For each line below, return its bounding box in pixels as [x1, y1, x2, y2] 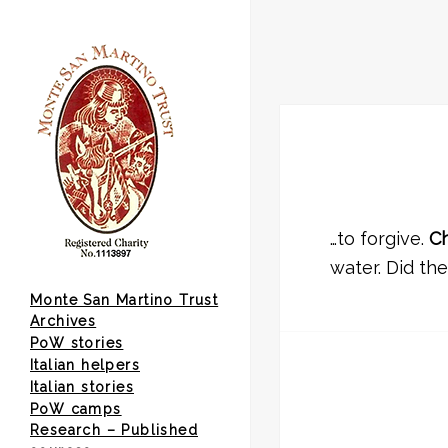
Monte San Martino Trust [30, 292, 219, 308]
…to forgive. [330, 228, 429, 250]
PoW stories [30, 335, 124, 351]
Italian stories [30, 379, 134, 395]
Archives [30, 313, 97, 329]
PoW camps [30, 401, 122, 417]
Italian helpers [30, 357, 140, 373]
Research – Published [30, 422, 198, 438]
